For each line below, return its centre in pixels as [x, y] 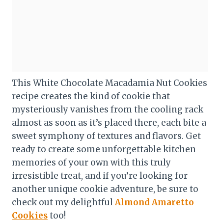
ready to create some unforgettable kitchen [104, 149]
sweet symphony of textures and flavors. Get [106, 136]
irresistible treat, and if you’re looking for [100, 176]
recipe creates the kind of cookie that [91, 96]
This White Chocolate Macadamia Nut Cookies [110, 83]
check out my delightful [63, 202]
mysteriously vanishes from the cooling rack [108, 109]
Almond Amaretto [154, 202]
